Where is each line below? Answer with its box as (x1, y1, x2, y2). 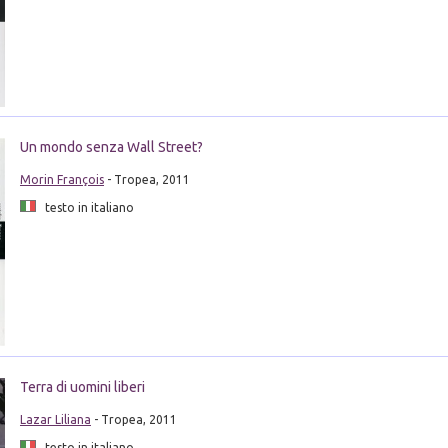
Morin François (19, 173, 104, 187)
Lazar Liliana (19, 412, 91, 426)
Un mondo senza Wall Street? (19, 139, 203, 156)
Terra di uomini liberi (19, 378, 145, 395)
